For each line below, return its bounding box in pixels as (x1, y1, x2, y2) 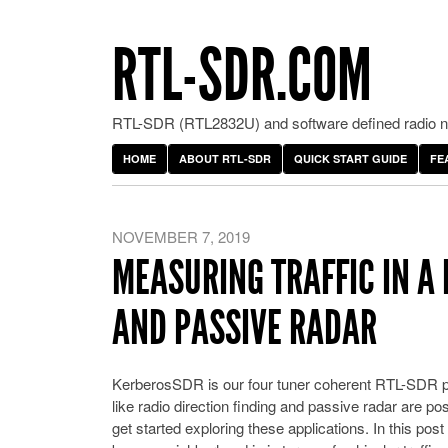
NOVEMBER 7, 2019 (112, 226, 250, 247)
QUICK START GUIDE (294, 151, 407, 166)
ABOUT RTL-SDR (179, 151, 271, 166)
